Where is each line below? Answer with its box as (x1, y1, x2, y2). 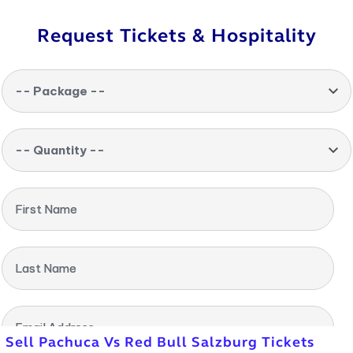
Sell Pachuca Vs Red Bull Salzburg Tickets (6, 333, 314, 351)
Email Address (15, 320, 95, 335)
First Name (15, 202, 77, 217)
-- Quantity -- (15, 143, 105, 158)
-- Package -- (15, 84, 106, 98)
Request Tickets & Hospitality (36, 24, 317, 47)
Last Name (15, 261, 76, 276)
